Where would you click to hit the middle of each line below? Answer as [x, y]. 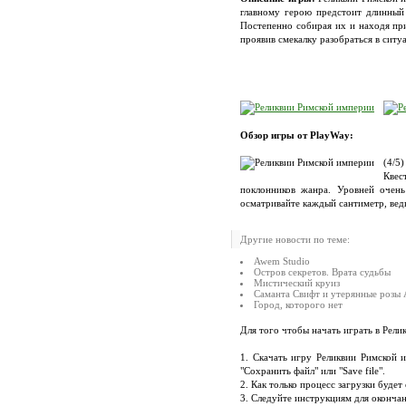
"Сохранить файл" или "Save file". [313, 371]
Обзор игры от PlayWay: [297, 135]
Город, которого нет [298, 304]
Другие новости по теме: [295, 239]
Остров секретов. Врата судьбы [322, 272]
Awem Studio [282, 261]
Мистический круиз [297, 283]
